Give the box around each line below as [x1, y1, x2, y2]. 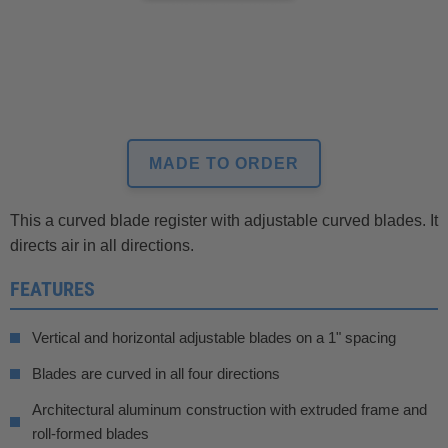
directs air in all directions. [10, 236, 194, 254]
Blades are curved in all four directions [32, 364, 280, 382]
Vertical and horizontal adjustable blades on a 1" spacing [32, 328, 396, 346]
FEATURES [10, 276, 95, 301]
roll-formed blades [32, 424, 149, 442]
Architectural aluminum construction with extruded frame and [32, 400, 427, 418]
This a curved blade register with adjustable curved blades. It [10, 211, 438, 229]
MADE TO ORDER [149, 154, 299, 172]
